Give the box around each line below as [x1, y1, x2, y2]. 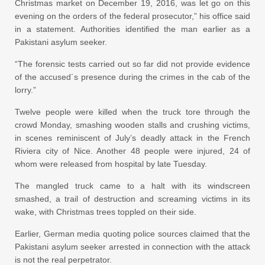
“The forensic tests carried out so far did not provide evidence [15, 59, 250, 69]
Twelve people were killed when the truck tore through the [15, 106, 250, 117]
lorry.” [15, 85, 36, 95]
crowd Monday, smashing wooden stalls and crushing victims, [15, 119, 250, 130]
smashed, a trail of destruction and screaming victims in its [15, 193, 250, 203]
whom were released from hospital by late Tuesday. [15, 159, 207, 169]
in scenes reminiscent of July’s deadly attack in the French [15, 132, 250, 143]
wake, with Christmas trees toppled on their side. [15, 206, 196, 216]
